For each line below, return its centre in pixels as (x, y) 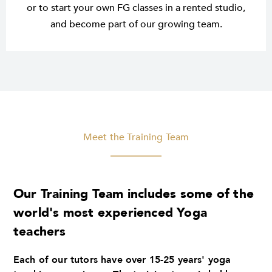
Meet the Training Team (136, 138)
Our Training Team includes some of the (134, 194)
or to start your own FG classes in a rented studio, (136, 8)
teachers (40, 232)
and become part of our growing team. (136, 25)
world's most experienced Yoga (110, 213)
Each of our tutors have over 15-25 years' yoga (122, 260)
